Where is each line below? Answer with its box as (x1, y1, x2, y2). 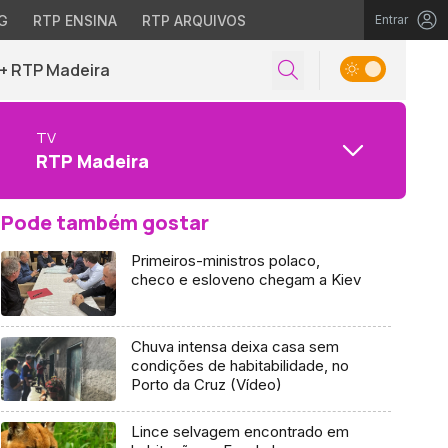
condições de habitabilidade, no (130, 355, 349, 375)
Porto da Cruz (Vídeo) (130, 374, 282, 394)
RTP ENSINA (32, 12, 117, 29)
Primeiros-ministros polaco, (130, 251, 320, 270)
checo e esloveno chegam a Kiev (130, 270, 361, 289)
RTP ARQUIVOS (141, 12, 246, 29)
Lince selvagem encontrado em (130, 422, 349, 442)
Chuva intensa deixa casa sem (130, 336, 339, 356)
